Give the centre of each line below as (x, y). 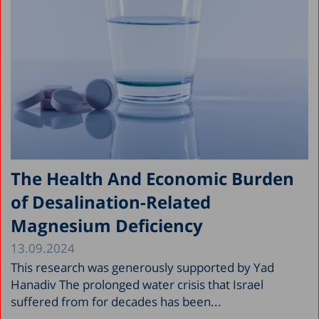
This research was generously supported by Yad (142, 267)
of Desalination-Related (111, 202)
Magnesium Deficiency (107, 225)
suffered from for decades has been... (116, 301)
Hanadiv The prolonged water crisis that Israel (137, 284)
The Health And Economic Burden (152, 178)
